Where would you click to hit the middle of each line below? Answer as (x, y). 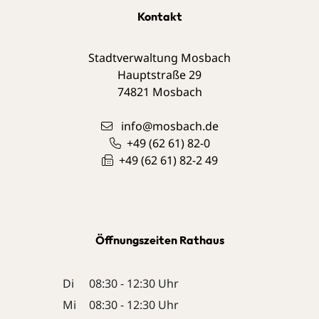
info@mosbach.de (169, 126)
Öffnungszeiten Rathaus (159, 240)
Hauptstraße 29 (159, 74)
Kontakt (159, 16)
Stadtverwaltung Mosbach (159, 57)
